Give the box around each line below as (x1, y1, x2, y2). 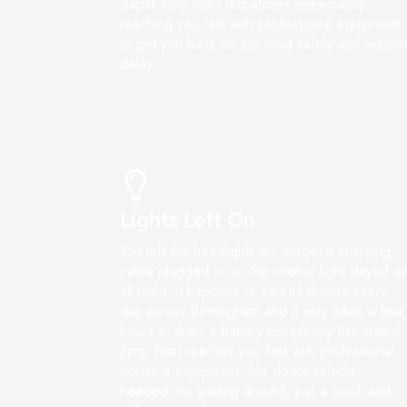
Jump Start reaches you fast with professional (120, 341, 394, 362)
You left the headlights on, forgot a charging (120, 241, 391, 263)
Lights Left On (120, 206, 255, 234)
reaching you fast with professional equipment (120, 14, 401, 35)
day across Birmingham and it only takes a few (120, 301, 402, 323)
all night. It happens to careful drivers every (120, 281, 386, 303)
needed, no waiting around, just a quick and (120, 381, 391, 402)
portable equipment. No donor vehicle (120, 361, 356, 382)
